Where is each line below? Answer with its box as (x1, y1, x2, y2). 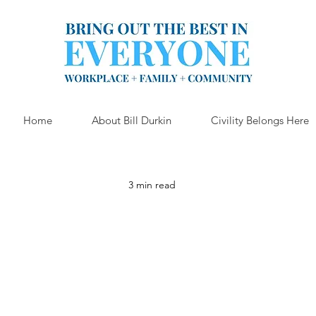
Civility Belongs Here (211, 114, 309, 127)
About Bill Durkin (92, 114, 171, 127)
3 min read (128, 178, 176, 191)
